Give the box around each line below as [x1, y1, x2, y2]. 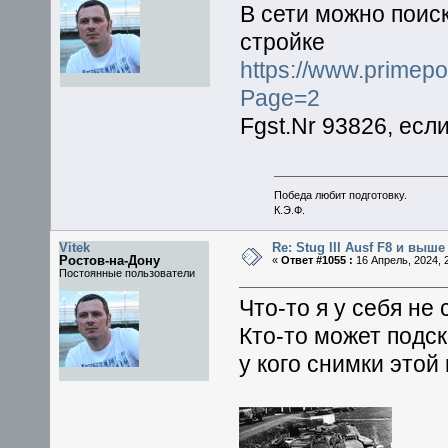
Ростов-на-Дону [59, 252, 161, 268]
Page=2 [240, 85, 321, 111]
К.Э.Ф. [273, 203, 305, 216]
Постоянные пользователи [59, 266, 196, 279]
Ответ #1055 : [280, 253, 353, 266]
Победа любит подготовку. [273, 188, 407, 201]
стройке [240, 29, 326, 55]
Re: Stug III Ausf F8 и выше [271, 239, 445, 255]
